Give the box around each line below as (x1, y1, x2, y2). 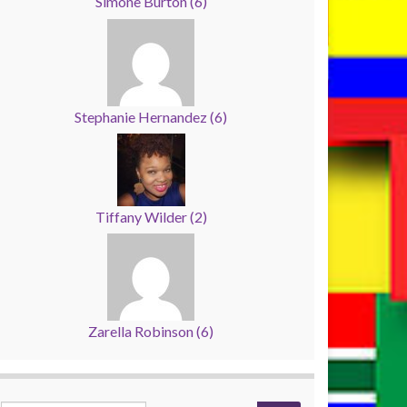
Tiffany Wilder (94, 207, 190, 225)
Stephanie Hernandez (74, 107, 210, 125)
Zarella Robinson (88, 323, 196, 341)
